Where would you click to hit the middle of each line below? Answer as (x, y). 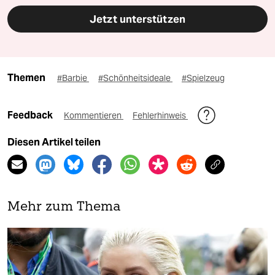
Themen (26, 77)
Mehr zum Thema (64, 207)
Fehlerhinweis (160, 115)
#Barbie (73, 78)
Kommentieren (94, 115)
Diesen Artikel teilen (54, 142)
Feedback (31, 115)
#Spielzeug (203, 78)
